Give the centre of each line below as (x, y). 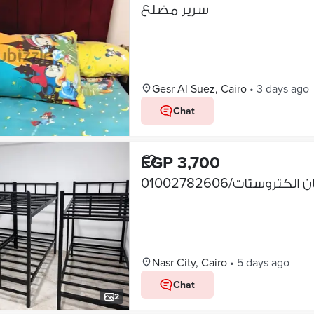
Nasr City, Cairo (189, 262)
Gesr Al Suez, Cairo (199, 88)
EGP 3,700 (180, 162)
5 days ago (263, 262)
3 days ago (282, 88)
